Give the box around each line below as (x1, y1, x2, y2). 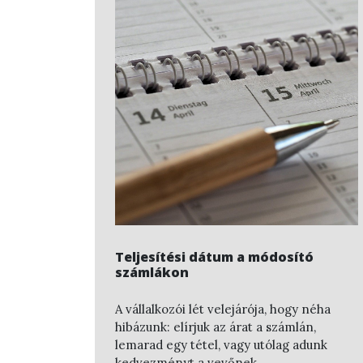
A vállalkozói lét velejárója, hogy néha (115, 301, 331, 318)
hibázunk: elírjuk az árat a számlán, (115, 319, 316, 335)
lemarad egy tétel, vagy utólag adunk (115, 337, 327, 353)
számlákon (115, 263, 189, 281)
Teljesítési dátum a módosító (115, 247, 314, 266)
